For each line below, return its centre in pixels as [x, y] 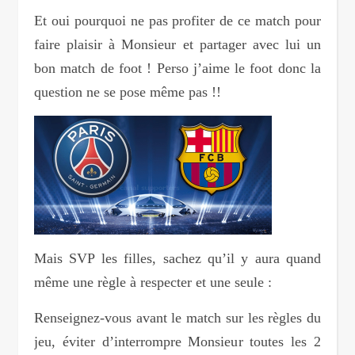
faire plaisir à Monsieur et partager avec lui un [177, 44]
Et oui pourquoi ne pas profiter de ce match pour [177, 20]
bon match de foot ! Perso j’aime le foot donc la [177, 68]
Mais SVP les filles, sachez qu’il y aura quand [177, 258]
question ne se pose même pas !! [128, 92]
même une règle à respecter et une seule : [153, 282]
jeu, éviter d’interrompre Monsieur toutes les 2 [177, 341]
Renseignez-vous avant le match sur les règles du [177, 317]
